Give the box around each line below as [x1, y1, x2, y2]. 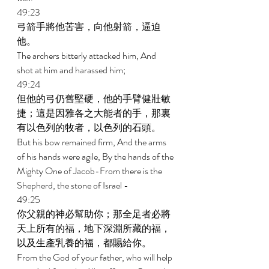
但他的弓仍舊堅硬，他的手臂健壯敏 [17, 92, 171, 106]
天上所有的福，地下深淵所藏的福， [17, 222, 171, 235]
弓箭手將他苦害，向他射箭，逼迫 [17, 20, 161, 34]
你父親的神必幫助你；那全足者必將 [17, 207, 171, 221]
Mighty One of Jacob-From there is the [17, 164, 164, 178]
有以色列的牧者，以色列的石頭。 [17, 121, 163, 134]
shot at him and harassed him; [17, 63, 127, 77]
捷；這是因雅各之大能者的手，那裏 [17, 106, 171, 120]
